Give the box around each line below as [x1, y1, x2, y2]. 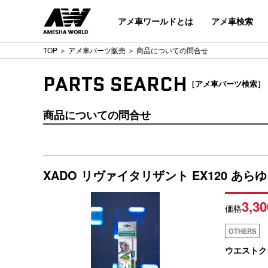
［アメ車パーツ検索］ [187, 78, 265, 90]
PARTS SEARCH [43, 71, 187, 98]
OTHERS [229, 226, 256, 236]
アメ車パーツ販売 [68, 45, 126, 55]
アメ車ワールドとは [118, 15, 193, 27]
